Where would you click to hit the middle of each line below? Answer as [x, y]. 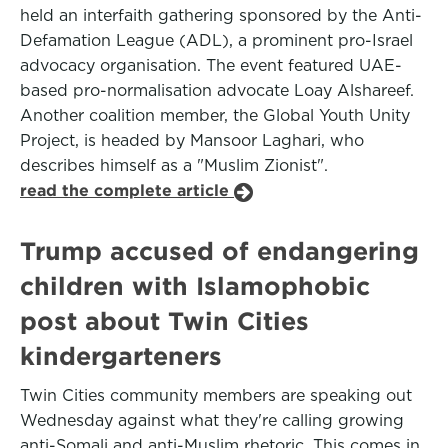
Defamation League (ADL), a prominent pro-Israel [216, 40]
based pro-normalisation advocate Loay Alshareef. [217, 90]
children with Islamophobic [195, 286]
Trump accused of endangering [219, 251]
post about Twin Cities [164, 321]
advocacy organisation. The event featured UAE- [211, 65]
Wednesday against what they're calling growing [212, 420]
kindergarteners [121, 356]
